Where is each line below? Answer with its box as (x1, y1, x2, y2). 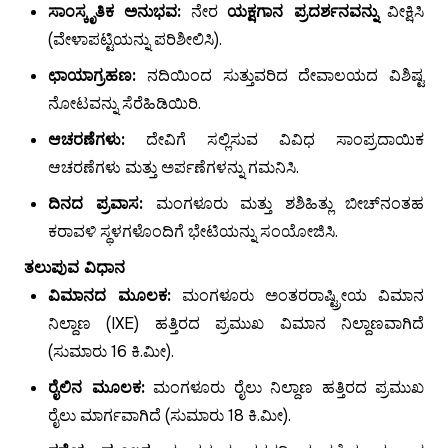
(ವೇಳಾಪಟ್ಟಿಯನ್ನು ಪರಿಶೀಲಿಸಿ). (48, 29, 222, 51)
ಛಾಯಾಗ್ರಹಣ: (48, 65, 136, 87)
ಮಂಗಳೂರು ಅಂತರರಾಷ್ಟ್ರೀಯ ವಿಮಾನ (171, 285, 424, 307)
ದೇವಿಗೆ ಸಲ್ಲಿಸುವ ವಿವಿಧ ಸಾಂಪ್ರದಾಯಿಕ (125, 129, 424, 151)
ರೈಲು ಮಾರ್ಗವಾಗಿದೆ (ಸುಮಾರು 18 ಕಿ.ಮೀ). (48, 405, 291, 427)
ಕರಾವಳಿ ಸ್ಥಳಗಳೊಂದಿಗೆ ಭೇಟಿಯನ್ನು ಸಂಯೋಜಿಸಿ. (48, 221, 338, 243)
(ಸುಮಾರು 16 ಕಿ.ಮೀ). (48, 341, 174, 363)
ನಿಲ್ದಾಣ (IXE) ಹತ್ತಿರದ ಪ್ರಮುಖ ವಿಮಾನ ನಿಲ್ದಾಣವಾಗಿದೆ (48, 313, 424, 335)
